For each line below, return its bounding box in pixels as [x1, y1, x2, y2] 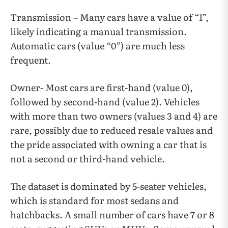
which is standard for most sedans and [10, 193, 179, 207]
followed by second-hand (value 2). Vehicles [10, 95, 199, 108]
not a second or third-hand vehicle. [10, 152, 165, 165]
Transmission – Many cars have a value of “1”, [10, 10, 209, 24]
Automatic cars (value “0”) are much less [10, 39, 185, 52]
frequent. [10, 53, 51, 67]
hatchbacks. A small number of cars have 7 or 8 [10, 208, 214, 221]
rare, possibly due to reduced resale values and [10, 123, 213, 137]
